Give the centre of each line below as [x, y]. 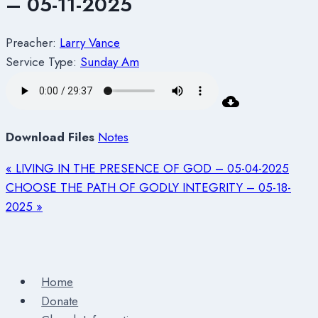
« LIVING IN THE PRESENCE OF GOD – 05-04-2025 [147, 168]
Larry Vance [90, 42]
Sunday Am [110, 61]
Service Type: [41, 61]
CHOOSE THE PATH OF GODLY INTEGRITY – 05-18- [148, 187]
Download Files [50, 137]
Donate [60, 301]
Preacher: [31, 42]
